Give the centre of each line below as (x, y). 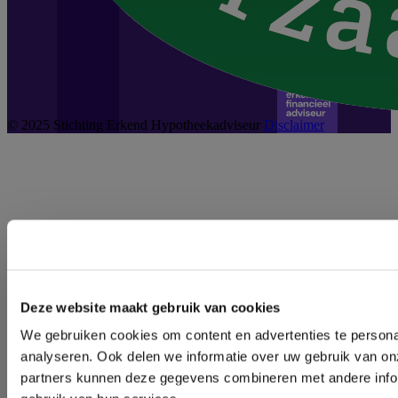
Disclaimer (294, 124)
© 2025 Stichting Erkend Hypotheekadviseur (134, 124)
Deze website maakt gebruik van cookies (151, 307)
